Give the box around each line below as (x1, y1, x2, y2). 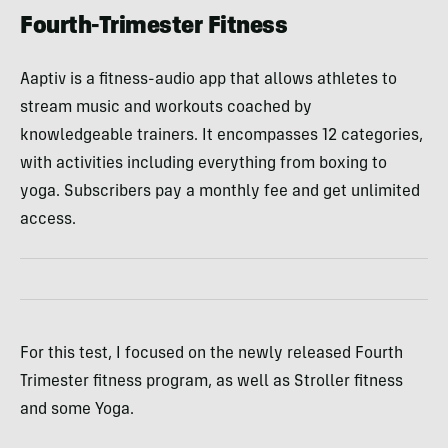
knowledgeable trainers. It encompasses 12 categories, (20, 127, 423, 144)
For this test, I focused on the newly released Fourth (20, 345, 403, 362)
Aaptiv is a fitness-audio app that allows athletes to (20, 71, 397, 88)
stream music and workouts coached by (20, 99, 312, 116)
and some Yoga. (20, 401, 134, 418)
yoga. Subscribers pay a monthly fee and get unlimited (20, 183, 420, 200)
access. (20, 211, 76, 228)
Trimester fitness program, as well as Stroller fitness (20, 373, 403, 390)
